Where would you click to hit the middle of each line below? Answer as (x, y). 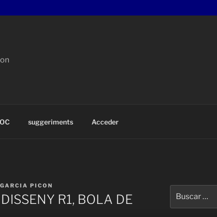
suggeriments (50, 122)
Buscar (181, 190)
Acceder (105, 122)
